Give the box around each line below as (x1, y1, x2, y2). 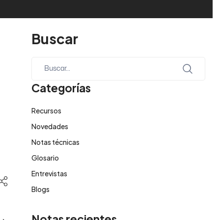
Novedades (31, 122, 69, 131)
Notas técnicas (31, 137, 80, 147)
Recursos (31, 106, 62, 115)
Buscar (31, 30, 79, 48)
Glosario (31, 153, 59, 163)
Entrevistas (31, 169, 68, 178)
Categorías (31, 81, 91, 95)
